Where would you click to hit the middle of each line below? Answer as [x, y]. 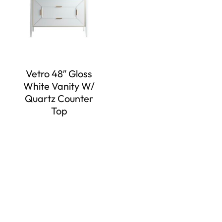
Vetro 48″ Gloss [59, 73]
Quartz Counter [59, 98]
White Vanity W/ [59, 86]
